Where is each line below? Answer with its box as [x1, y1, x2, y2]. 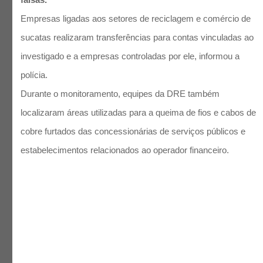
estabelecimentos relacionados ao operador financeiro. [21, 144, 230, 155]
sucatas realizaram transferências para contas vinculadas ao [21, 32, 254, 42]
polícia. [21, 69, 48, 80]
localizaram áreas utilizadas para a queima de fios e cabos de [21, 107, 257, 117]
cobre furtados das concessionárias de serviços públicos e [21, 126, 246, 136]
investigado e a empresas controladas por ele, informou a [21, 50, 240, 61]
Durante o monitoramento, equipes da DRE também [21, 88, 220, 99]
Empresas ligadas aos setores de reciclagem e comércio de [21, 13, 251, 23]
